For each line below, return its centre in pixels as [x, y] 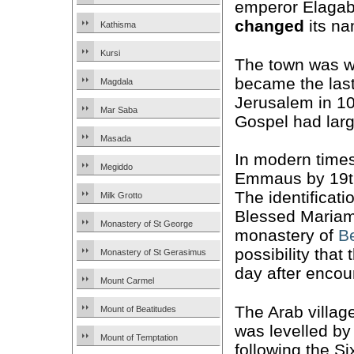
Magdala [117, 81]
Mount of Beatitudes [138, 309]
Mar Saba [119, 110]
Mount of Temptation [139, 337]
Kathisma [118, 24]
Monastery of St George [147, 224]
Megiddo [117, 167]
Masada [116, 138]
